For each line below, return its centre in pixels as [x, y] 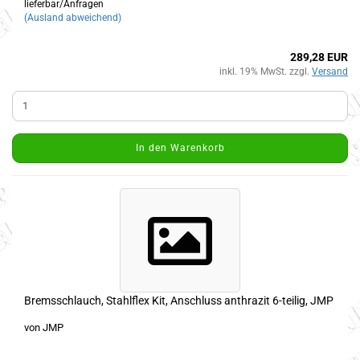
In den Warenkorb [180, 147]
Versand [330, 71]
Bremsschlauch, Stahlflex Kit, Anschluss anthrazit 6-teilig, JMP [179, 300]
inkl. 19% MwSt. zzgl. [266, 71]
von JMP [44, 327]
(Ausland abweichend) [73, 17]
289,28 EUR [319, 57]
